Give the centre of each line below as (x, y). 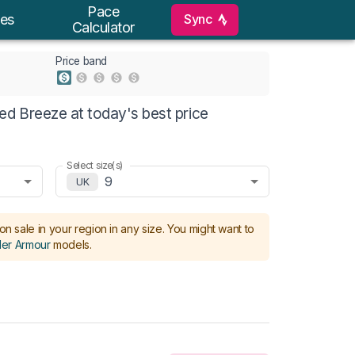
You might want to (211, 229)
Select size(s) (95, 165)
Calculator (103, 27)
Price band (81, 61)
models (72, 244)
